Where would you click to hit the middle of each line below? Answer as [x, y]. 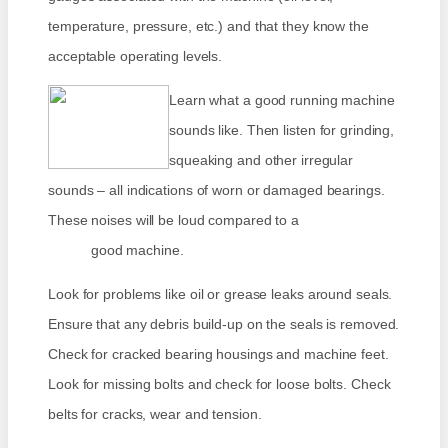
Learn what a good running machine [282, 100]
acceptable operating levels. [135, 56]
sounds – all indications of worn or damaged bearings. [216, 190]
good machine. [116, 250]
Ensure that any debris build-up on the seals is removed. [224, 324]
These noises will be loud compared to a [220, 220]
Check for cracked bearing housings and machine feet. [218, 354]
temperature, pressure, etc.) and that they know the [208, 26]
